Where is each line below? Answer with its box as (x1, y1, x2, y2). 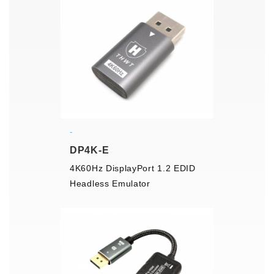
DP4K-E (70, 144, 109, 155)
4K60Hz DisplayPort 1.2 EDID (70, 163, 196, 173)
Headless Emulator (70, 178, 150, 188)
